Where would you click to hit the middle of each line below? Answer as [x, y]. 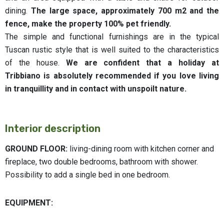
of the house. [35, 62]
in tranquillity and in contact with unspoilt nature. [96, 88]
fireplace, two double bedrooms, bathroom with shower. [101, 161]
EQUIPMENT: [29, 202]
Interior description [53, 128]
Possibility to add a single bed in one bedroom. [87, 174]
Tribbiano [24, 75]
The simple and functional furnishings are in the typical [112, 36]
